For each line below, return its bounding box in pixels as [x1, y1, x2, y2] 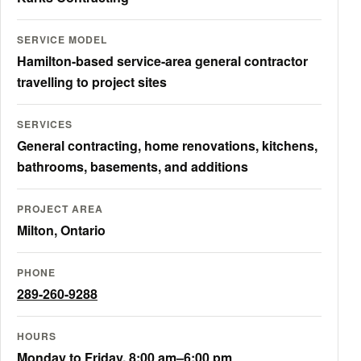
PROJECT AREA [17, 201, 103, 216]
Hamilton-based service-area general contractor [17, 51, 308, 70]
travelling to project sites [17, 72, 167, 91]
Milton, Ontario [17, 220, 106, 239]
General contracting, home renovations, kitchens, [17, 135, 317, 155]
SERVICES [17, 116, 73, 131]
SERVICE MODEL [17, 31, 107, 47]
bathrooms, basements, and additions [17, 156, 248, 176]
